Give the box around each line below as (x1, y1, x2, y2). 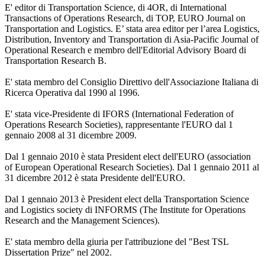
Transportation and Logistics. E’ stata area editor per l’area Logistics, (5, 23, 260, 34)
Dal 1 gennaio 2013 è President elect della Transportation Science (5, 193, 249, 204)
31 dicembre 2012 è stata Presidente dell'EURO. (5, 172, 185, 183)
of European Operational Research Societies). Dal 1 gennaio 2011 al (5, 161, 259, 172)
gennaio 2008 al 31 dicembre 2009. (5, 130, 137, 140)
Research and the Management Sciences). (5, 215, 160, 225)
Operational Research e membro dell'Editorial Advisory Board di (5, 44, 246, 55)
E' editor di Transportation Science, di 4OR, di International (5, 2, 227, 12)
